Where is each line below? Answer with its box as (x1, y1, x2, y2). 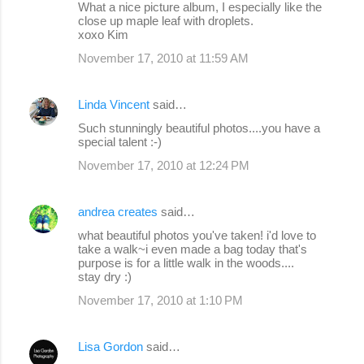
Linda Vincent (78, 97, 149, 112)
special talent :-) (78, 135, 162, 149)
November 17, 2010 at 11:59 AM (78, 51, 249, 66)
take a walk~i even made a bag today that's (78, 242, 307, 257)
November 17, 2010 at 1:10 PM (78, 293, 243, 308)
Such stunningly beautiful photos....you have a (78, 121, 320, 136)
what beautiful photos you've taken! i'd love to (78, 228, 316, 243)
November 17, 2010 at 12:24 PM (78, 158, 249, 173)
